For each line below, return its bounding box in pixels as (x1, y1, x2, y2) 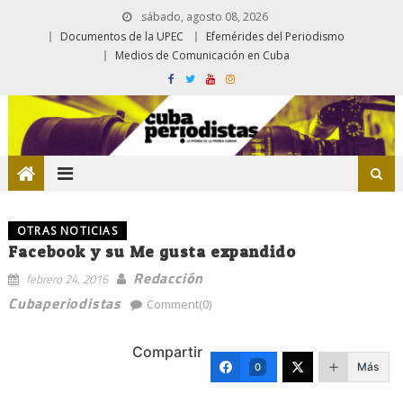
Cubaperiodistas (7, 291, 121, 314)
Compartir (132, 342, 203, 361)
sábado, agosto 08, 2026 (138, 9, 268, 24)
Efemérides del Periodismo (206, 29, 345, 44)
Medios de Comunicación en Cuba (115, 48, 290, 63)
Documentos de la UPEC (60, 29, 184, 44)
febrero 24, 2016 (25, 269, 108, 288)
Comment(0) (146, 295, 211, 312)
